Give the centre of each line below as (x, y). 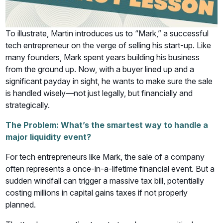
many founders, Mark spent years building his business (103, 57)
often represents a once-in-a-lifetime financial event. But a (110, 169)
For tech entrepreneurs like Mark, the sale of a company (105, 157)
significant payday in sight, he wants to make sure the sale (109, 81)
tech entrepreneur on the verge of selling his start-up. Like (109, 46)
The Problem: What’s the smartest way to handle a (107, 125)
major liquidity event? (49, 137)
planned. (21, 205)
